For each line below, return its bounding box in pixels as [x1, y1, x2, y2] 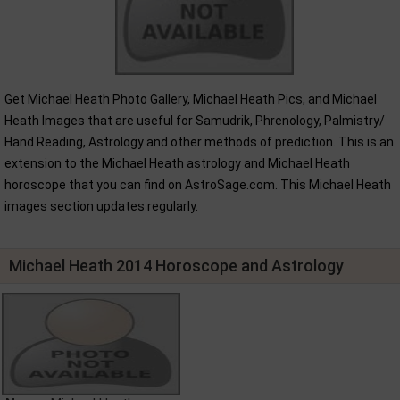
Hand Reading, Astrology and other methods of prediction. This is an [4, 135, 394, 150]
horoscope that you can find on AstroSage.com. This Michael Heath [4, 178, 391, 193]
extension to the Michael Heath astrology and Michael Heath [4, 156, 350, 171]
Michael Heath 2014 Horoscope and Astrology [9, 256, 344, 276]
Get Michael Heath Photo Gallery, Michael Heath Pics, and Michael [4, 92, 377, 107]
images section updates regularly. [4, 199, 198, 214]
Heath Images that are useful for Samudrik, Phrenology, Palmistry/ [4, 113, 385, 129]
